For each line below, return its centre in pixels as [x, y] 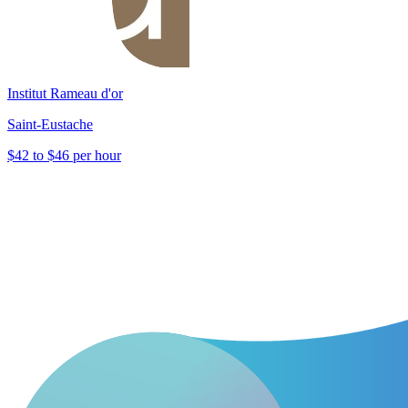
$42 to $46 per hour [64, 155]
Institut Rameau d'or [65, 93]
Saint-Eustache [50, 124]
